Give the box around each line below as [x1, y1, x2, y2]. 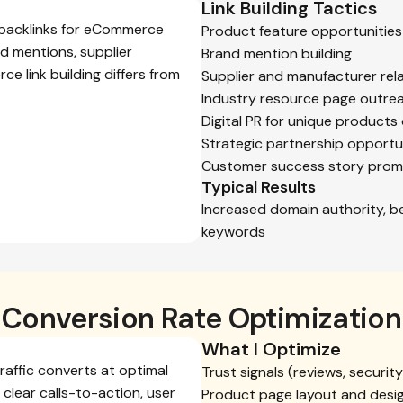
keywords [201, 222, 265, 241]
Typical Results [201, 176, 316, 198]
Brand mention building [201, 44, 352, 63]
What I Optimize [201, 337, 341, 361]
